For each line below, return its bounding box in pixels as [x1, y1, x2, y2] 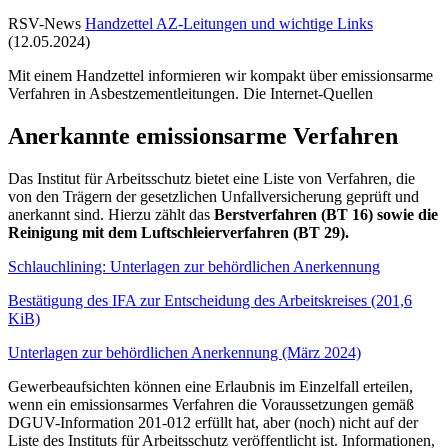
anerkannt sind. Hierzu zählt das [8, 205, 214, 223]
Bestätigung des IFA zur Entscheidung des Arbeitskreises [8, 291, 371, 309]
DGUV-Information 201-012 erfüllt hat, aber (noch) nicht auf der [8, 413, 418, 431]
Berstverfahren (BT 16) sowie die [214, 205, 438, 223]
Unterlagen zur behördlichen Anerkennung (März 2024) [8, 343, 361, 361]
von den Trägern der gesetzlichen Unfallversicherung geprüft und [8, 187, 419, 205]
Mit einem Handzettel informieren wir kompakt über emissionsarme [8, 67, 433, 85]
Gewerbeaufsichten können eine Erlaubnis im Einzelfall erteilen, [8, 377, 413, 395]
